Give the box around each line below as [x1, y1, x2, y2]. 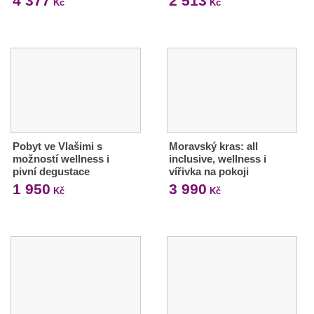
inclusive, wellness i [168, 153, 266, 165]
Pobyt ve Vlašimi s [13, 140, 102, 153]
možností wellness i [13, 153, 109, 165]
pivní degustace [13, 165, 90, 178]
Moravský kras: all [168, 140, 258, 153]
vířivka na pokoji [168, 165, 249, 178]
